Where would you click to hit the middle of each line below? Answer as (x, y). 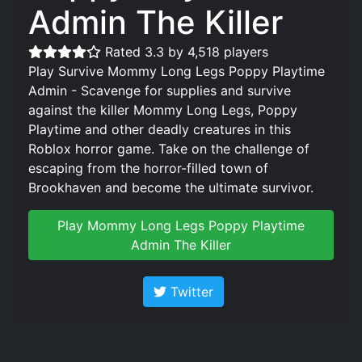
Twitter (189, 291)
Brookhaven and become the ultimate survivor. (171, 187)
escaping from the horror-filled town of (148, 168)
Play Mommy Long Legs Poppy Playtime (181, 225)
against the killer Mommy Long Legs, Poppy (163, 109)
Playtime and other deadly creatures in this (160, 129)
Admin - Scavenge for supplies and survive (160, 90)
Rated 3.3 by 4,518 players (187, 51)
